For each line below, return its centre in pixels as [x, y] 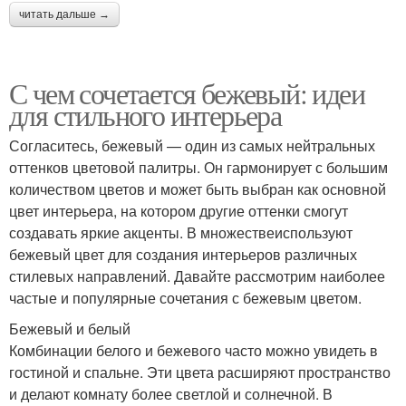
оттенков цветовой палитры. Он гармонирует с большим [198, 168]
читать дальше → [64, 15]
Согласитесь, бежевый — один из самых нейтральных [192, 146]
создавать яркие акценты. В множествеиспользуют [181, 233]
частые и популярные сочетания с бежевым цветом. [185, 298]
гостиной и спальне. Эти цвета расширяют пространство [200, 372]
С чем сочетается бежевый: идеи [187, 93]
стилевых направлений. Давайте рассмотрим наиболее [197, 276]
